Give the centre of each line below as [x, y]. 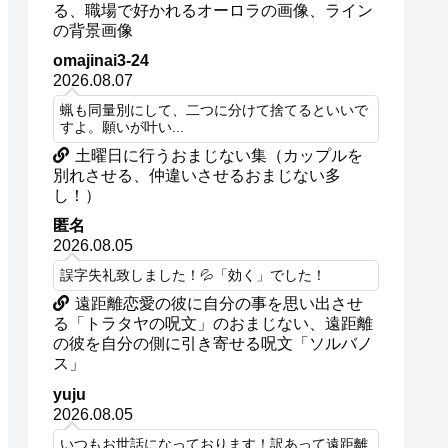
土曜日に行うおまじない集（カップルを [219, 156]
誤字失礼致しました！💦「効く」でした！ [193, 276]
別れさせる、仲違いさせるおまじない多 [197, 176]
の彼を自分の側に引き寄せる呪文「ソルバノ [213, 344]
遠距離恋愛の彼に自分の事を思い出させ [219, 304]
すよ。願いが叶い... [122, 128]
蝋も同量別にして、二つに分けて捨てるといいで [214, 111]
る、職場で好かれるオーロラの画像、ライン [213, 11]
